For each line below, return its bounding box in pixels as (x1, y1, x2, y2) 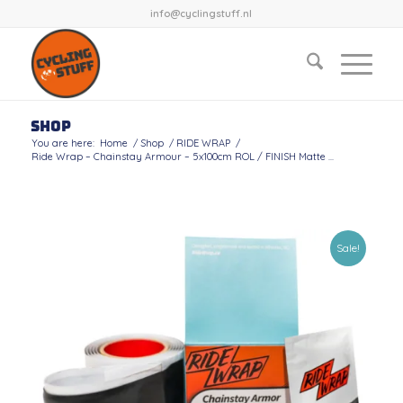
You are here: (31, 137, 94, 149)
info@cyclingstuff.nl (150, 7, 253, 20)
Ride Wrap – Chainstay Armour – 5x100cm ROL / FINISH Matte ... (31, 150, 334, 163)
